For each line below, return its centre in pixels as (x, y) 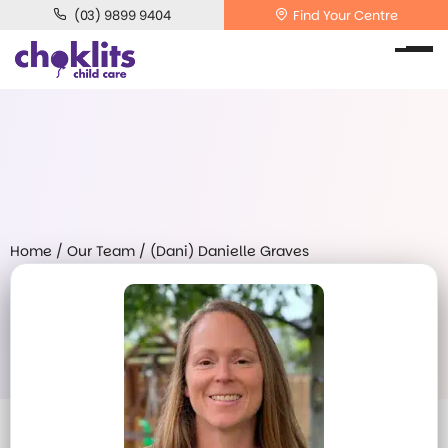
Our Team (101, 251)
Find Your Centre (345, 15)
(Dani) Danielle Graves (229, 251)
